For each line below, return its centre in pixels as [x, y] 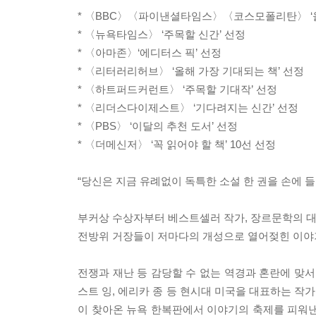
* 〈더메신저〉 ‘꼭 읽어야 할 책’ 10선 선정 [177, 144]
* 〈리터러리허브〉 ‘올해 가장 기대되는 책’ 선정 [191, 71]
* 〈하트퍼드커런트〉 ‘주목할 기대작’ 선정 [177, 89]
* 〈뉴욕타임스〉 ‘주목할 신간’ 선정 [162, 34]
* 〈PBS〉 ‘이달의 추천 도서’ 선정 [158, 126]
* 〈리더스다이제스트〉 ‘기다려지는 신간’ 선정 [188, 107]
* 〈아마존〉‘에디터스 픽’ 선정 [150, 52]
